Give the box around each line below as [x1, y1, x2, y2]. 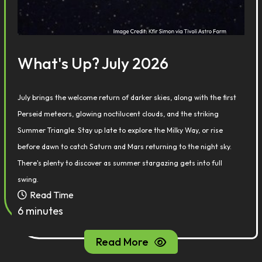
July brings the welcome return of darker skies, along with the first [18, 93, 237, 102]
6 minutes [18, 204, 64, 218]
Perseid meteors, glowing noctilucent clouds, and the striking [18, 109, 219, 118]
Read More [96, 235, 149, 249]
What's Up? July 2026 [18, 53, 169, 73]
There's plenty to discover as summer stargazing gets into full [18, 158, 223, 167]
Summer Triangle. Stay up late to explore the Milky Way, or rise [18, 126, 223, 135]
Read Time [30, 189, 74, 201]
